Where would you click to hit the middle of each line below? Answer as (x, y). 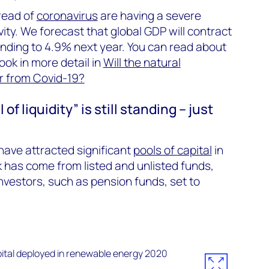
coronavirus (67, 15)
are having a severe (149, 15)
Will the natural (142, 62)
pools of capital (172, 150)
